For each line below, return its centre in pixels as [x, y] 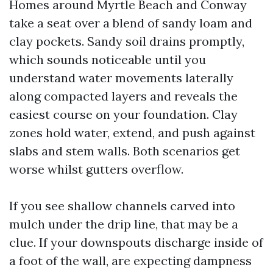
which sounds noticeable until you [108, 59]
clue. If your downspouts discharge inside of [136, 242]
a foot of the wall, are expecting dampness [130, 261]
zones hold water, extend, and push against [132, 133]
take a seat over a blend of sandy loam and [131, 23]
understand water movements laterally [121, 78]
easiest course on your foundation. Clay [123, 114]
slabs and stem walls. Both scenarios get [125, 151]
